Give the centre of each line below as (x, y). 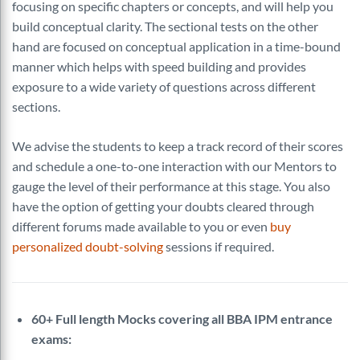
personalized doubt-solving (88, 246)
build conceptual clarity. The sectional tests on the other (165, 26)
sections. (36, 106)
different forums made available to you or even (141, 226)
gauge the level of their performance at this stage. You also (171, 186)
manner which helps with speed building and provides (159, 66)
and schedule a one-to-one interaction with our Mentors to (174, 166)
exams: (51, 339)
